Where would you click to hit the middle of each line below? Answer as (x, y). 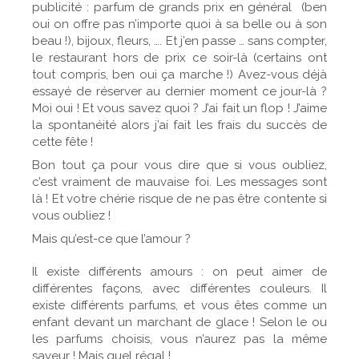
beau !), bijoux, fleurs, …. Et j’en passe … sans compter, (179, 41)
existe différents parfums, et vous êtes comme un (179, 305)
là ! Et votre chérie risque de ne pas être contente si (179, 199)
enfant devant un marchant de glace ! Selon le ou (179, 322)
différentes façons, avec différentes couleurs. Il (179, 288)
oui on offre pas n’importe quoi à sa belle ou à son (179, 24)
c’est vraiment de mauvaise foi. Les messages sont (179, 182)
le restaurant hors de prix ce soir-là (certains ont (179, 58)
